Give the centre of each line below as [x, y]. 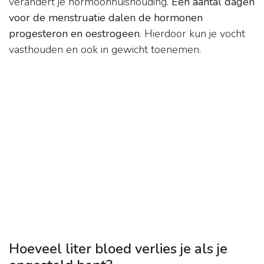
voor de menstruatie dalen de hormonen [106, 18]
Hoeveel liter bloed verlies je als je [118, 249]
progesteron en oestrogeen [74, 34]
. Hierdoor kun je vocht [192, 34]
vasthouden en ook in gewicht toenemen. [105, 50]
